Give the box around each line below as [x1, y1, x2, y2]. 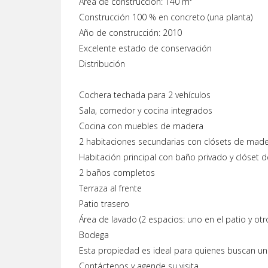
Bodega [79, 229, 109, 240]
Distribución [79, 58, 125, 69]
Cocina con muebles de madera [79, 120, 203, 132]
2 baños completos [79, 167, 155, 178]
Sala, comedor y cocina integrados [79, 105, 212, 116]
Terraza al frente [79, 182, 142, 194]
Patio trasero [79, 198, 129, 209]
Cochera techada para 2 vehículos [79, 89, 211, 100]
